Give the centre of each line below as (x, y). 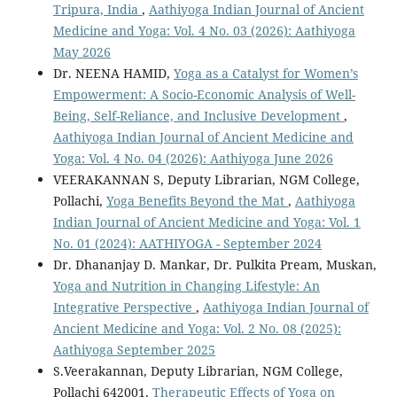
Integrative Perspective (124, 307)
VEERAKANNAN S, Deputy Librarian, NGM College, (206, 179)
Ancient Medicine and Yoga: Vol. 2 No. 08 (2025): (197, 328)
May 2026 (82, 51)
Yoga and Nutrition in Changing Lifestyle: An (186, 285)
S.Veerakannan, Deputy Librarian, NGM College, (198, 370)
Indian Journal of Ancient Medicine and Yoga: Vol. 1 (206, 222)
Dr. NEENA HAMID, (113, 73)
